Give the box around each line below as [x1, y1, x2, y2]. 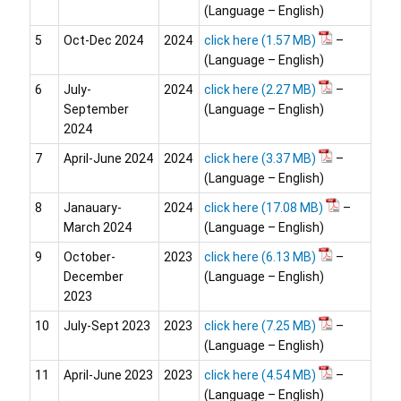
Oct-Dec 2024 [64, 33, 143, 48]
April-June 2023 [64, 368, 153, 383]
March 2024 [64, 220, 132, 235]
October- [64, 250, 115, 265]
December [64, 269, 124, 285]
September [64, 102, 129, 117]
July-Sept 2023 [64, 319, 150, 334]
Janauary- [64, 200, 122, 216]
